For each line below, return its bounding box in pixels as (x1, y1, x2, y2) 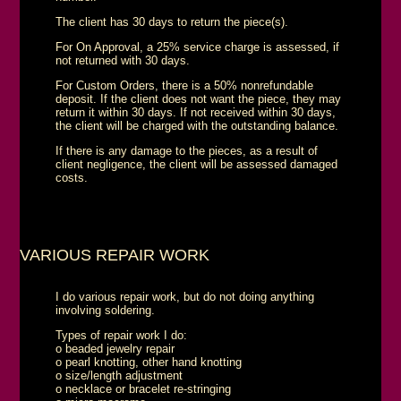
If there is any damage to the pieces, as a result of (55, 143, 319, 158)
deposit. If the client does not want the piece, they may (55, 91, 342, 106)
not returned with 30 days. (55, 53, 191, 67)
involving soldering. (55, 303, 156, 317)
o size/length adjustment (55, 368, 183, 382)
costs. (55, 170, 89, 184)
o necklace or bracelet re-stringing (55, 381, 232, 396)
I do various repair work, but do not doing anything (55, 289, 315, 303)
